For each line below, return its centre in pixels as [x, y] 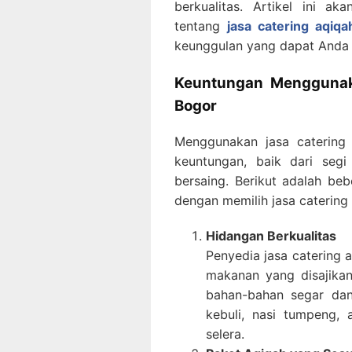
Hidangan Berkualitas [271, 236]
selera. [225, 334]
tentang [201, 26]
